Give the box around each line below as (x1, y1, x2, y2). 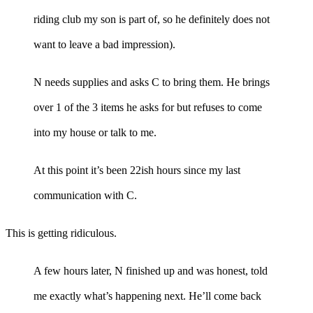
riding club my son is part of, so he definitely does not (34, 13, 270, 25)
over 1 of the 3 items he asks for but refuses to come (34, 101, 262, 113)
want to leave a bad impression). (34, 38, 175, 50)
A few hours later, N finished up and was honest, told (34, 264, 268, 277)
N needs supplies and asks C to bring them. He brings (34, 75, 270, 88)
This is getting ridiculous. (6, 226, 117, 239)
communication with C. (34, 189, 137, 201)
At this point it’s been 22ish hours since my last (34, 163, 240, 176)
